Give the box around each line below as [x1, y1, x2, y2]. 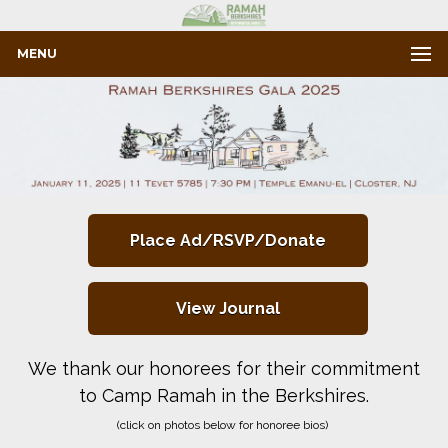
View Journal [176, 299, 280, 319]
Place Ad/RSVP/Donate [130, 231, 326, 251]
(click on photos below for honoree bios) [117, 418, 331, 433]
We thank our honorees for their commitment [28, 358, 420, 380]
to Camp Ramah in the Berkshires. [79, 385, 369, 407]
